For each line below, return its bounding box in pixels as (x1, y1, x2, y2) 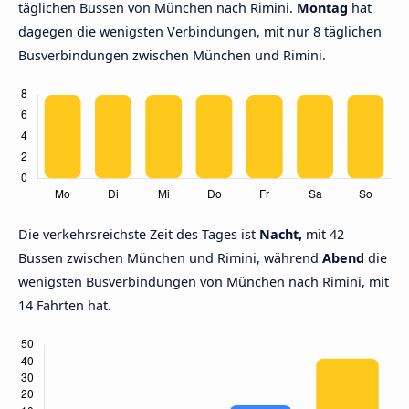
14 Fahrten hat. (18, 297, 111, 315)
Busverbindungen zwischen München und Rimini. (18, 47, 326, 65)
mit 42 (302, 225, 344, 244)
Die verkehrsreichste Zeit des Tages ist (18, 225, 259, 244)
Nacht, (259, 225, 302, 244)
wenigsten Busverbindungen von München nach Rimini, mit (18, 273, 389, 291)
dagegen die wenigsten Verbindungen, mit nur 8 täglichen (18, 23, 382, 41)
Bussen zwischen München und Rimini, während (18, 249, 322, 267)
